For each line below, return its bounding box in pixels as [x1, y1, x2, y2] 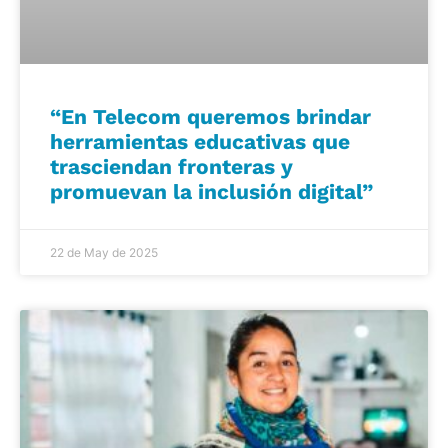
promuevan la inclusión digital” [50, 178, 373, 204]
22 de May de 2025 [50, 244, 158, 260]
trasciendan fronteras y [50, 153, 293, 179]
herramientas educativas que [50, 128, 350, 154]
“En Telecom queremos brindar [50, 103, 371, 129]
